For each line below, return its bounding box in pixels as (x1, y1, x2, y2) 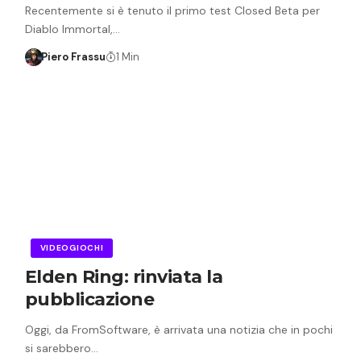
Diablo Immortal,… (24, 21, 120, 36)
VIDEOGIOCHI (39, 242, 104, 253)
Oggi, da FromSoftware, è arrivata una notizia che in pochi (24, 322, 333, 337)
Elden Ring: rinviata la (24, 265, 223, 288)
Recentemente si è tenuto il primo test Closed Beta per (24, 2, 320, 18)
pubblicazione (24, 288, 155, 310)
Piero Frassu (41, 49, 106, 64)
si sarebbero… (24, 340, 98, 355)
